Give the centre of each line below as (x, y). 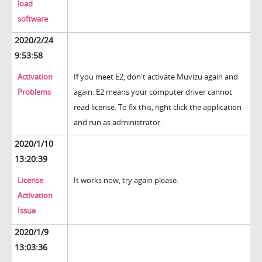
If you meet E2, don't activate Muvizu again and (156, 77)
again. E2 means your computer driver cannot (153, 92)
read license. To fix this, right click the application (158, 107)
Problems (34, 92)
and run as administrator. (118, 123)
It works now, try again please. (126, 180)
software (33, 19)
